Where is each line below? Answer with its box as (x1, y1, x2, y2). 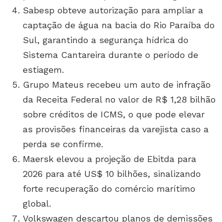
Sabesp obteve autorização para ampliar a (23, 5, 203, 16)
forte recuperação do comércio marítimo (23, 183, 195, 194)
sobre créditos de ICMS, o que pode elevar (23, 109, 205, 120)
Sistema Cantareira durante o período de (23, 50, 198, 60)
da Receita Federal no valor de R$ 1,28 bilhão (23, 94, 216, 105)
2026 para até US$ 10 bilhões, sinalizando (23, 168, 201, 179)
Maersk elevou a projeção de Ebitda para (23, 154, 196, 165)
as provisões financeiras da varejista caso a (23, 124, 209, 135)
